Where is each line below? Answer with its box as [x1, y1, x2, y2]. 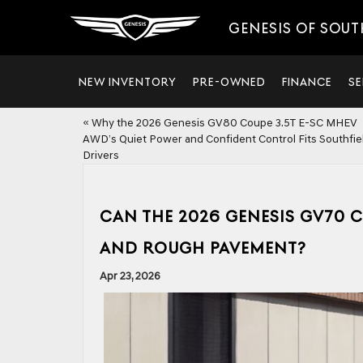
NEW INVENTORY [79, 75, 177, 88]
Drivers [83, 148, 119, 162]
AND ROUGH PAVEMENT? [100, 239, 306, 258]
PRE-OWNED [193, 75, 266, 88]
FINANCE [282, 75, 332, 88]
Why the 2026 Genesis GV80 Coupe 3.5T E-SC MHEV [92, 116, 357, 130]
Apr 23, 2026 [100, 269, 160, 283]
